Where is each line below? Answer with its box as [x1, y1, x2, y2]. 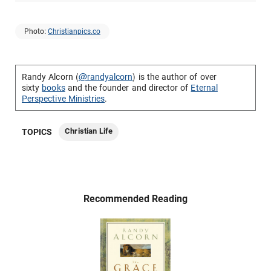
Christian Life [65, 126, 113, 136]
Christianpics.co [48, 27, 100, 36]
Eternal [191, 83, 218, 93]
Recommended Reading [83, 193, 188, 205]
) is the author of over [132, 72, 217, 82]
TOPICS [22, 127, 53, 137]
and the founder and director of [65, 83, 191, 93]
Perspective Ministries [22, 94, 105, 104]
